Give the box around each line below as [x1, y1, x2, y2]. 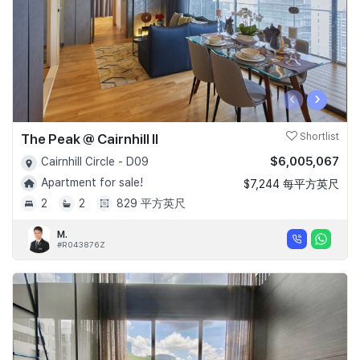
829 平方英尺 [117, 196, 186, 210]
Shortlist [297, 131, 339, 143]
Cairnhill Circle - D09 [41, 155, 149, 169]
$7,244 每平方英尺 [243, 178, 339, 191]
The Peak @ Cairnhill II [21, 131, 158, 148]
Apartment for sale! [41, 175, 143, 189]
